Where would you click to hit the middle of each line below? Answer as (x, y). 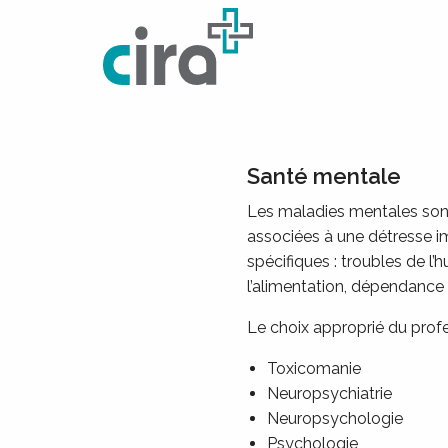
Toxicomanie (314, 368)
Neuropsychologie (335, 418)
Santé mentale (324, 176)
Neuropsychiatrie (329, 393)
